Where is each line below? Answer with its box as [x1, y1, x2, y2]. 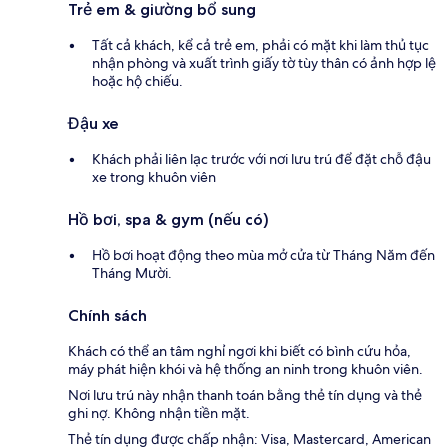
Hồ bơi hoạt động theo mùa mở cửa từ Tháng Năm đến [92, 246, 435, 265]
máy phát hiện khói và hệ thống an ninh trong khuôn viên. [68, 360, 423, 379]
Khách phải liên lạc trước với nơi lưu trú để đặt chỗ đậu [92, 150, 431, 169]
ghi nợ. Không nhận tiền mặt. [68, 404, 250, 423]
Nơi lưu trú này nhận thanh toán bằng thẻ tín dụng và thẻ [68, 386, 422, 405]
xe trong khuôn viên [92, 168, 216, 187]
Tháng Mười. [92, 264, 172, 283]
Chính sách [68, 306, 147, 326]
